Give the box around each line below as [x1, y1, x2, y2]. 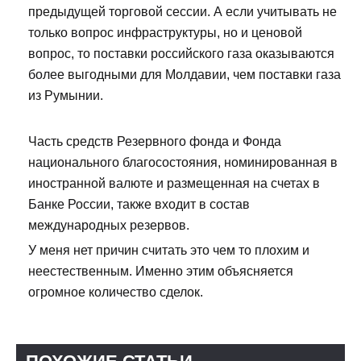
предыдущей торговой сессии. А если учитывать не [28, 5, 337, 19]
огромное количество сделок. [28, 285, 203, 300]
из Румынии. [28, 89, 103, 103]
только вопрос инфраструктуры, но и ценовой [28, 26, 302, 40]
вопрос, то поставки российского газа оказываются [28, 47, 334, 61]
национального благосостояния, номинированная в [28, 156, 338, 170]
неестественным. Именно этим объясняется [28, 264, 293, 279]
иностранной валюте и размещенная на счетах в [28, 176, 320, 191]
